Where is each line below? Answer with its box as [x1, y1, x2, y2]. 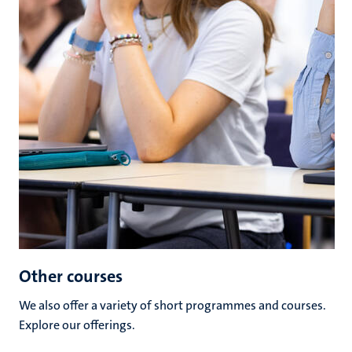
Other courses [19, 264, 123, 288]
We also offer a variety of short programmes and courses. [19, 296, 326, 313]
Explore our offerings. [19, 316, 135, 333]
